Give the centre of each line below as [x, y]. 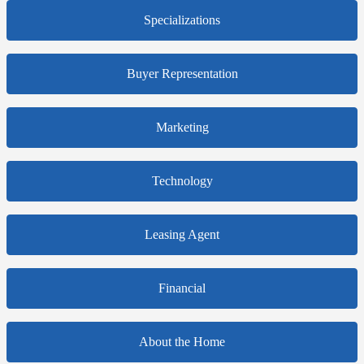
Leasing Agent [182, 235]
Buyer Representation [182, 74]
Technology [182, 181]
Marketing [182, 128]
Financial [182, 288]
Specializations [182, 20]
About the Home [182, 342]
